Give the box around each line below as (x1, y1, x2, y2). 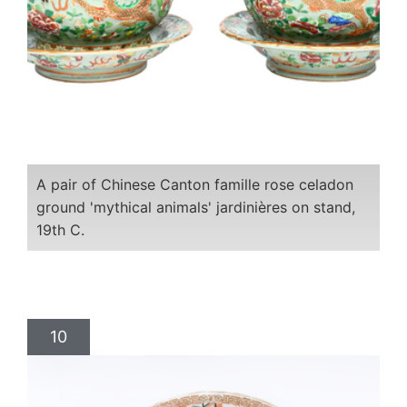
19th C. (36, 220, 84, 239)
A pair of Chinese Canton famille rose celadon (36, 174, 353, 194)
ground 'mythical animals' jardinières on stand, (36, 197, 355, 216)
